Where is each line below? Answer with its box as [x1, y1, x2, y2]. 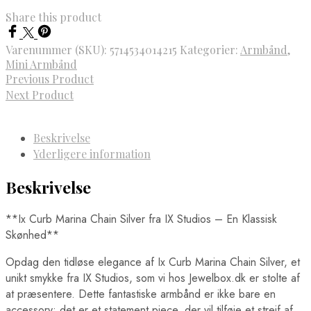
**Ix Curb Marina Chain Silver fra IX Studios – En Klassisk [6, 210, 277, 227]
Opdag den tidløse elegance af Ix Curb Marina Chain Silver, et [6, 253, 300, 270]
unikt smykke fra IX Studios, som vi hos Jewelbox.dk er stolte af [6, 269, 300, 286]
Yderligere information [33, 146, 151, 162]
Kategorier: [180, 42, 240, 58]
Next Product [6, 87, 74, 103]
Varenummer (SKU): [6, 42, 110, 58]
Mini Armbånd [6, 57, 77, 72]
